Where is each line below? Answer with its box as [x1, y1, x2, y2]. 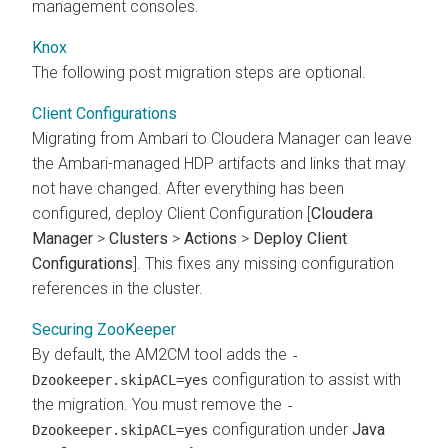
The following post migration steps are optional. [32, 62, 366, 82]
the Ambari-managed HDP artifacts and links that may [32, 153, 406, 173]
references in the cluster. [32, 278, 203, 298]
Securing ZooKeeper [32, 319, 176, 339]
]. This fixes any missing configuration [133, 253, 394, 273]
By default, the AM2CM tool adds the [32, 344, 291, 364]
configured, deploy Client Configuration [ [32, 203, 311, 223]
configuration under [208, 419, 352, 439]
